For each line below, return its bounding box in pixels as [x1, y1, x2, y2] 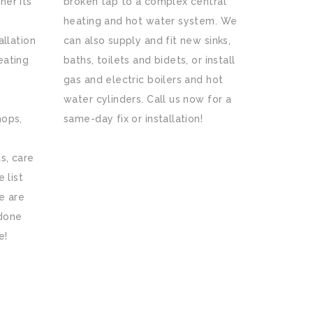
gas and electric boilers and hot [64, 74, 224, 85]
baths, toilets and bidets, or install [64, 54, 235, 66]
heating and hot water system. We [64, 15, 238, 27]
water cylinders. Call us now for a [64, 94, 232, 105]
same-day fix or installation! [64, 113, 203, 124]
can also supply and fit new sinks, [64, 35, 231, 46]
